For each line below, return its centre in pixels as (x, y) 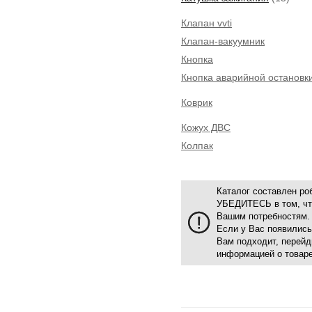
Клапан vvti (206, 23)
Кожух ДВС (206, 127)
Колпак (197, 146)
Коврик (197, 102)
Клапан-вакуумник (223, 41)
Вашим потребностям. (263, 216)
